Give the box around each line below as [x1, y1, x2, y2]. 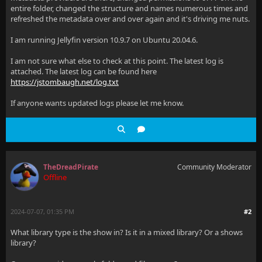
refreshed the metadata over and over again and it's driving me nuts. [11, 13, 250, 24]
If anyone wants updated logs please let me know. [11, 98, 184, 108]
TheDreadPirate [43, 162, 98, 172]
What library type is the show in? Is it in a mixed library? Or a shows [11, 227, 243, 237]
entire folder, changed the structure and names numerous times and [11, 3, 248, 13]
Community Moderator [177, 162, 251, 172]
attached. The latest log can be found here [11, 66, 157, 77]
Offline [43, 172, 67, 182]
